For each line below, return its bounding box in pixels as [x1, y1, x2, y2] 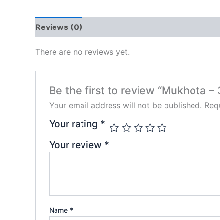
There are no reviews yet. [35, 47, 130, 57]
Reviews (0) [35, 22, 82, 32]
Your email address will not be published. [49, 100, 202, 110]
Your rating [49, 118, 100, 130]
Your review [49, 139, 104, 151]
